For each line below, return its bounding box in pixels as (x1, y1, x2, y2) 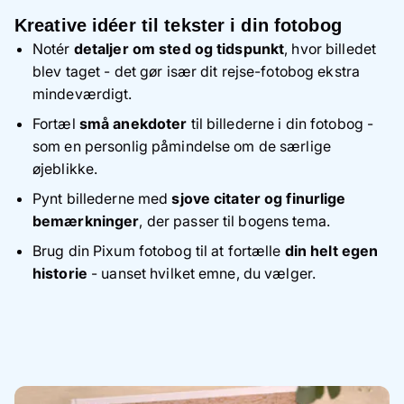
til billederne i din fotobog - (187, 114, 374, 133)
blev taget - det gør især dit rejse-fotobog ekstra (32, 61, 360, 80)
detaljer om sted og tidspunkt (73, 39, 285, 58)
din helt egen (284, 241, 379, 260)
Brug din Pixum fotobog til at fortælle (32, 241, 285, 260)
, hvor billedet (284, 39, 377, 58)
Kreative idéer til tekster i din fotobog (14, 14, 342, 35)
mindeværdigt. (32, 84, 133, 103)
